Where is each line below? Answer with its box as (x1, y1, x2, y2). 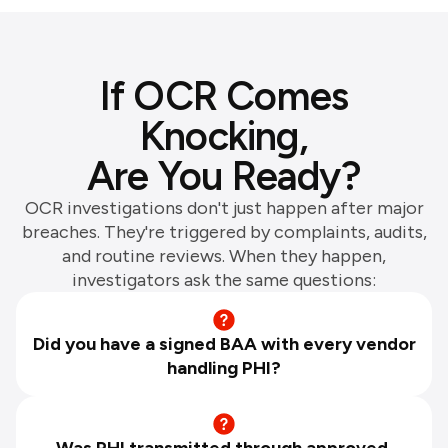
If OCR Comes (99, 71, 349, 120)
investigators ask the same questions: (72, 268, 376, 291)
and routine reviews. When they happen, (62, 244, 386, 267)
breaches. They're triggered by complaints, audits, (21, 220, 427, 243)
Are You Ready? (87, 151, 361, 200)
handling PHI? (167, 356, 281, 379)
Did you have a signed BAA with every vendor (32, 332, 416, 355)
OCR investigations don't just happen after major (24, 196, 424, 219)
